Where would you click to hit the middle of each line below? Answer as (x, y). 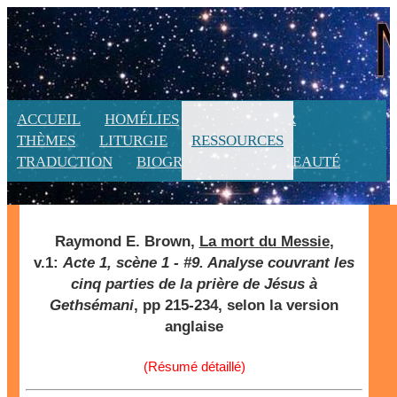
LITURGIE (133, 140)
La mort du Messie (264, 241)
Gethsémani (92, 305)
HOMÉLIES (142, 119)
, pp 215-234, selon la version (236, 305)
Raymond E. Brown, (127, 241)
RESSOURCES (237, 140)
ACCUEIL (49, 119)
